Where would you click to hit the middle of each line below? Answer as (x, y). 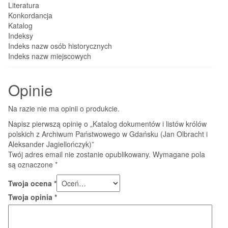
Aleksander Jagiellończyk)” (51, 144)
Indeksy (21, 35)
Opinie (31, 90)
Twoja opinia (31, 197)
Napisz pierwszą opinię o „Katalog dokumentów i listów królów (107, 123)
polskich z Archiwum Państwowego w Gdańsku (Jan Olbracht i (108, 134)
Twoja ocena (31, 183)
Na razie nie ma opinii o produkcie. (64, 108)
